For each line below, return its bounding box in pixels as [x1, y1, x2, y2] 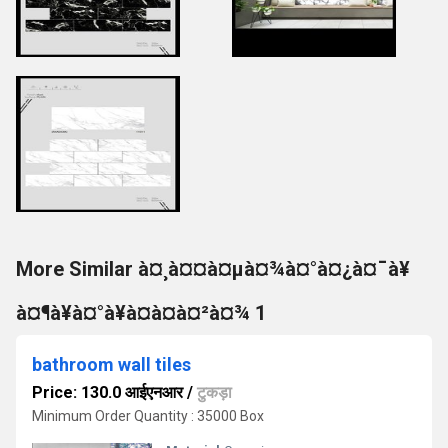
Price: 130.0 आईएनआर [32, 383, 183, 402]
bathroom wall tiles [32, 354, 191, 375]
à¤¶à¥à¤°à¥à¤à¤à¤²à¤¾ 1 [16, 301, 266, 325]
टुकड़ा [197, 383, 232, 402]
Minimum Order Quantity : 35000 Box [32, 408, 264, 424]
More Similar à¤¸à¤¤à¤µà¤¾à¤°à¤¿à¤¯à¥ [16, 257, 410, 281]
